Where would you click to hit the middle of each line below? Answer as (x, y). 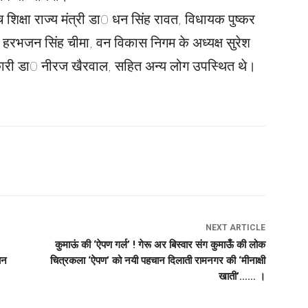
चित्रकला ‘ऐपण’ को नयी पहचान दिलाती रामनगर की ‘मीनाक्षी (157, 261)
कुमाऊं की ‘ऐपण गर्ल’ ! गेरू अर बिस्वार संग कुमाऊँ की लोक (160, 245)
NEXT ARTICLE (235, 228)
